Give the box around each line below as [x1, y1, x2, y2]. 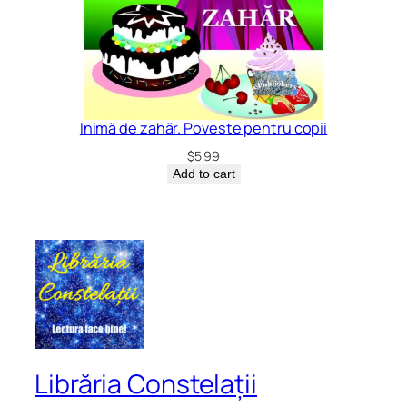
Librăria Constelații [35, 366, 257, 402]
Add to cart [172, 166, 235, 182]
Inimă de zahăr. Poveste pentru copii [79, 118, 328, 139]
